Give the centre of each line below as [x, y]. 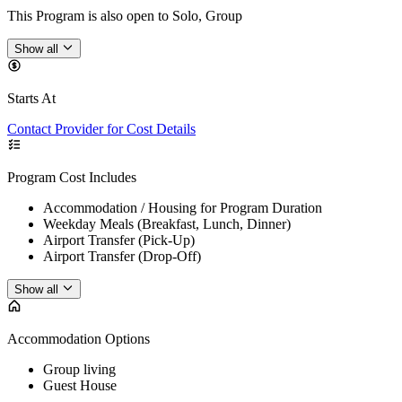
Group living [79, 370]
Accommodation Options [79, 339]
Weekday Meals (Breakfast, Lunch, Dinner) [167, 224]
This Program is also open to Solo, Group [125, 15]
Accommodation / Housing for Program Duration [183, 208]
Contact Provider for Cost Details [101, 129]
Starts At [31, 99]
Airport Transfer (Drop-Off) [122, 257]
